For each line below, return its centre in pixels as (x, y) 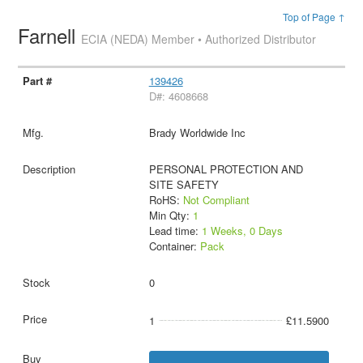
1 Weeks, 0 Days (242, 230)
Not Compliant (216, 199)
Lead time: (175, 230)
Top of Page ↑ (314, 17)
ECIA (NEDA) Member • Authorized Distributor (199, 39)
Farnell (50, 35)
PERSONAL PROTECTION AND (226, 169)
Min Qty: (171, 215)
